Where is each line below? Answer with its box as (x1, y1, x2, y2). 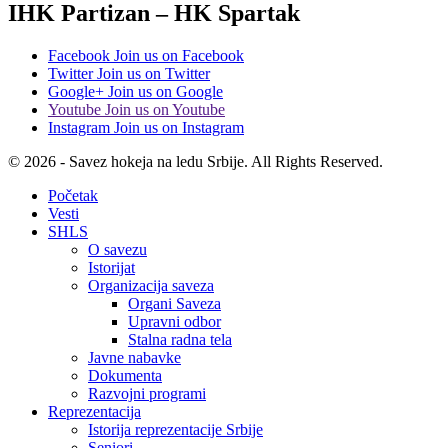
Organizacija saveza (88, 276, 214, 294)
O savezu (88, 240, 147, 258)
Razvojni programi (88, 384, 206, 402)
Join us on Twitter (97, 64, 210, 82)
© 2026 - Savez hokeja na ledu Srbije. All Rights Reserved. (8, 152, 383, 170)
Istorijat (88, 258, 135, 276)
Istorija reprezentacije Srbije (88, 420, 263, 438)
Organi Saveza (128, 294, 221, 312)
